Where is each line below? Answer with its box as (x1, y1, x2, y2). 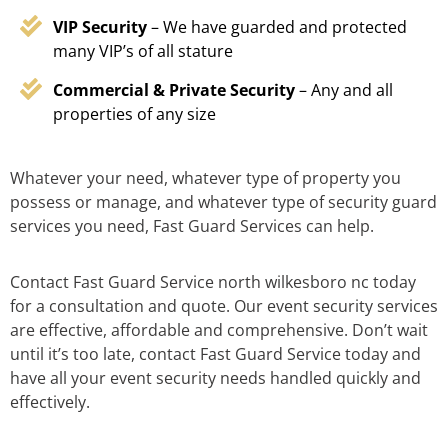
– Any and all (298, 79, 393, 102)
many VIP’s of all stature (52, 40, 233, 63)
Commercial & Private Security (52, 79, 299, 102)
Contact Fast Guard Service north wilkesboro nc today (10, 271, 416, 294)
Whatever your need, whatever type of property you (10, 167, 401, 190)
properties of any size (52, 103, 216, 126)
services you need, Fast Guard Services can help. (10, 215, 374, 238)
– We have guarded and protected (150, 16, 407, 39)
